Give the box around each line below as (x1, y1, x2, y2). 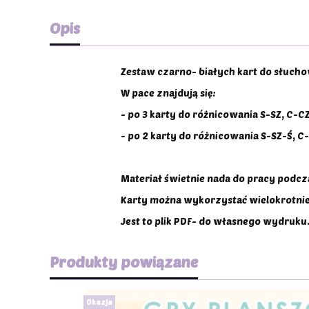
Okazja (86, 297, 112, 306)
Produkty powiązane (50, 252, 198, 270)
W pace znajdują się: (120, 86, 216, 99)
